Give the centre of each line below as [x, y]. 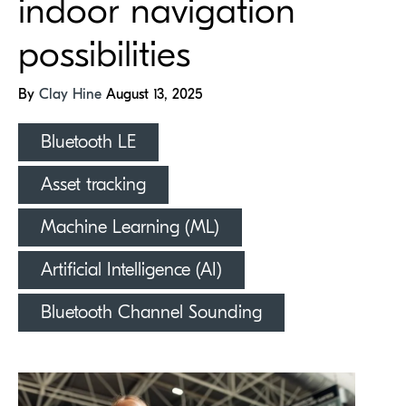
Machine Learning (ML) [130, 227]
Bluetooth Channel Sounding [151, 313]
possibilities [104, 55]
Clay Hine [72, 95]
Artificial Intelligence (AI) [131, 270]
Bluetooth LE [88, 142]
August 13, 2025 [154, 95]
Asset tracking [93, 185]
